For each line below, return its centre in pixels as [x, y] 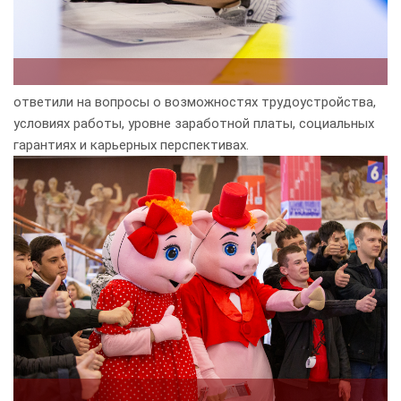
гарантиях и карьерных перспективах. [131, 145]
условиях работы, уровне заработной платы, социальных [194, 124]
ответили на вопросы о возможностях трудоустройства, [195, 102]
